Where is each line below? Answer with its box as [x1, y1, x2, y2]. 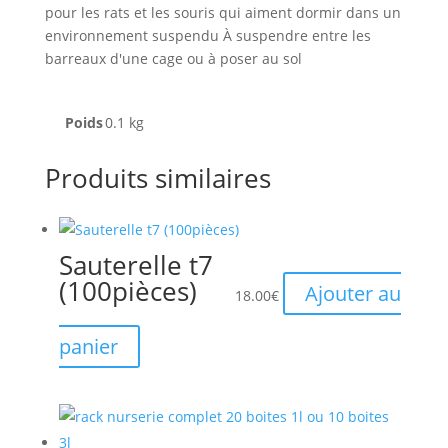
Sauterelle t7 [58, 247, 213, 283]
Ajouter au [304, 280, 401, 307]
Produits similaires [44, 160, 271, 196]
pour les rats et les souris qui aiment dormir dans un [44, 3, 401, 22]
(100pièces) [58, 273, 197, 309]
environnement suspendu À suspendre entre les [44, 26, 371, 45]
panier [58, 333, 118, 360]
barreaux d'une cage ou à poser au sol [44, 49, 302, 68]
